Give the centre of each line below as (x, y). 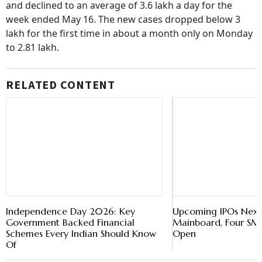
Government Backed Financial (70, 222)
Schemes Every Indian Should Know (81, 233)
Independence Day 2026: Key (70, 211)
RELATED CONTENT (61, 85)
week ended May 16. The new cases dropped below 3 (123, 19)
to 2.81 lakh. (32, 47)
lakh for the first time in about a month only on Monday (129, 33)
